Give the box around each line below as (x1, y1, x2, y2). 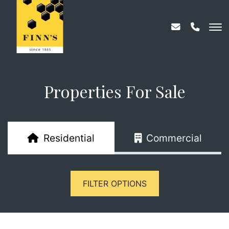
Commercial (146, 132, 202, 144)
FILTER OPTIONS (82, 178, 147, 189)
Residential (43, 132, 95, 144)
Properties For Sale (43, 80, 186, 102)
